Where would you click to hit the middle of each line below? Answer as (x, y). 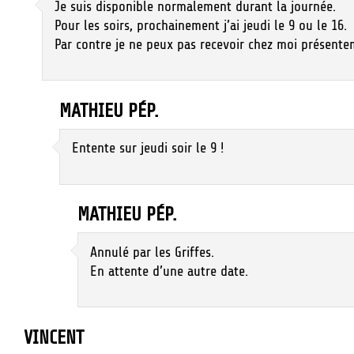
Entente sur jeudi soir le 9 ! (148, 148)
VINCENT (54, 337)
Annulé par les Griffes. (152, 252)
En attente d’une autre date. (169, 271)
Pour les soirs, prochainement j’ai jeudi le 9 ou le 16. (200, 25)
